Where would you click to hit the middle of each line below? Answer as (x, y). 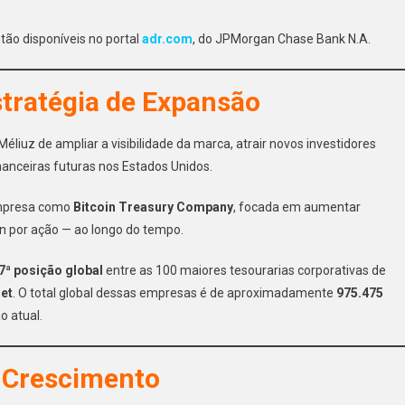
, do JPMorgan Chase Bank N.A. (282, 38)
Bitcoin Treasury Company (153, 207)
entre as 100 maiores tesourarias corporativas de (245, 270)
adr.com (167, 38)
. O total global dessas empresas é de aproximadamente (174, 292)
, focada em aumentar (297, 207)
